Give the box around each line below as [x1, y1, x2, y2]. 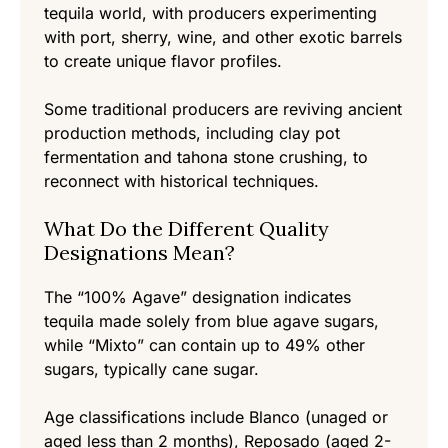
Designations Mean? [44, 240, 235, 266]
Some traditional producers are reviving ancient [44, 99, 402, 120]
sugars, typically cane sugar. [44, 359, 259, 380]
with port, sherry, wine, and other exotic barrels [44, 27, 402, 48]
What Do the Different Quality [44, 216, 329, 242]
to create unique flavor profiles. [44, 51, 282, 72]
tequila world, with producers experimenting [44, 3, 377, 24]
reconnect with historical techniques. [44, 171, 319, 192]
